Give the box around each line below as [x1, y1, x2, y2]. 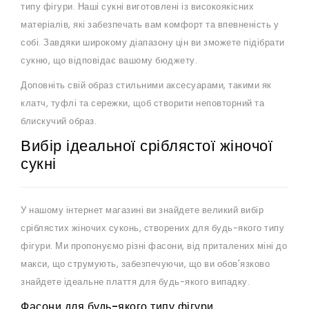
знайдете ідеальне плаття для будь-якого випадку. [21, 275, 250, 289]
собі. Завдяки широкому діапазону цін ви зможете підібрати [21, 36, 285, 50]
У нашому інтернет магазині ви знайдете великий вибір [21, 203, 263, 217]
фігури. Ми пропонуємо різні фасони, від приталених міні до [21, 239, 287, 253]
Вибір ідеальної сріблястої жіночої [21, 135, 272, 157]
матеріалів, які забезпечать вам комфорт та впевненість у [21, 18, 279, 32]
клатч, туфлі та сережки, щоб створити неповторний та [21, 97, 264, 110]
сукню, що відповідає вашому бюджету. [21, 54, 197, 68]
